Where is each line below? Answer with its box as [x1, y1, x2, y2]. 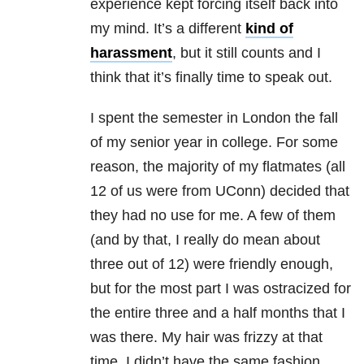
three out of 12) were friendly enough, [90, 256, 333, 273]
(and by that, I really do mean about [90, 232, 320, 249]
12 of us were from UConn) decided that [90, 183, 349, 200]
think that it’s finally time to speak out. [90, 69, 332, 86]
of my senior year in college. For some [90, 134, 338, 151]
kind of [245, 20, 293, 37]
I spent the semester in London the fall [90, 110, 338, 127]
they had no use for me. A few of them [90, 207, 336, 224]
